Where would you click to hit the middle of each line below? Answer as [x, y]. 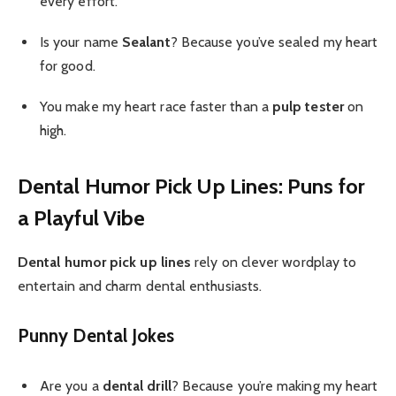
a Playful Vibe [82, 218]
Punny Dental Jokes [96, 336]
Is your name [81, 42]
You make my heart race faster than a [156, 106]
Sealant [146, 42]
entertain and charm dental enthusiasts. [140, 286]
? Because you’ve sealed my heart [274, 42]
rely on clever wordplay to [274, 263]
